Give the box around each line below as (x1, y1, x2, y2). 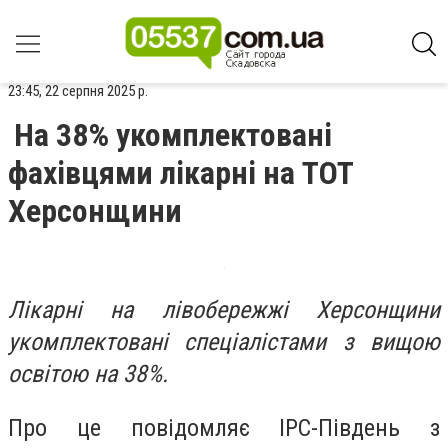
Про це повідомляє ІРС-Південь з (8, 413, 440, 442)
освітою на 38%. (8, 360, 168, 388)
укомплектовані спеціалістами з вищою (8, 328, 440, 356)
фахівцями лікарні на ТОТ (8, 154, 354, 192)
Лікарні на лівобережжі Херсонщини (8, 296, 440, 324)
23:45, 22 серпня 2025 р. (8, 82, 148, 100)
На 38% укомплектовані (14, 116, 332, 154)
